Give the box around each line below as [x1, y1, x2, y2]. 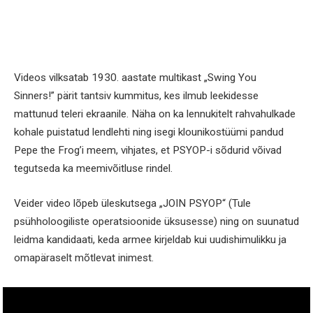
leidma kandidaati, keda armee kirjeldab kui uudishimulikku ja [14, 233, 286, 247]
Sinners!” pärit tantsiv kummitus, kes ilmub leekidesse [14, 89, 259, 103]
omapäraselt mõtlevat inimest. [14, 252, 154, 265]
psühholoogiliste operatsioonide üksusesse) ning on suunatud [14, 215, 299, 228]
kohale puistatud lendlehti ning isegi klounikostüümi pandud [14, 126, 284, 139]
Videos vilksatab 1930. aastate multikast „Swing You [14, 71, 256, 85]
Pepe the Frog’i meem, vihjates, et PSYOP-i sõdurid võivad [14, 144, 282, 157]
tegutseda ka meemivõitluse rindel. [14, 162, 173, 175]
